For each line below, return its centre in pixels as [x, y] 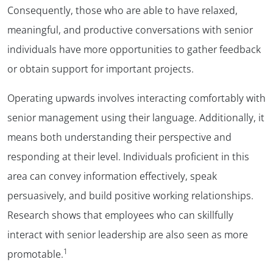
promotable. [35, 254]
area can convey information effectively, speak [112, 176]
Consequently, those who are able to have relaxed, [122, 10]
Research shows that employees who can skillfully [120, 215]
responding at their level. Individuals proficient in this [128, 156]
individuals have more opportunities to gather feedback [134, 49]
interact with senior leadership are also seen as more [128, 234]
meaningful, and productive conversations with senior [130, 30]
